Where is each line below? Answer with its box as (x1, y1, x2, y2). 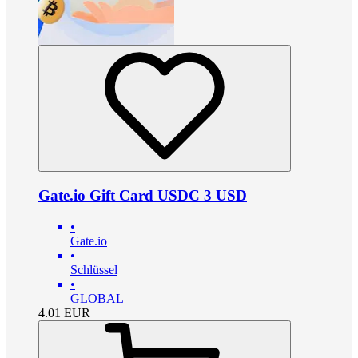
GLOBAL (70, 291, 124, 305)
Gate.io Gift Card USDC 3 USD (38, 186, 247, 204)
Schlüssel (70, 262, 117, 276)
